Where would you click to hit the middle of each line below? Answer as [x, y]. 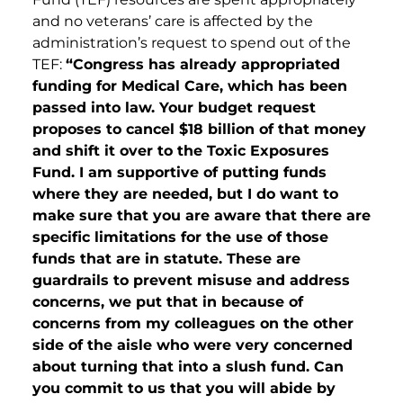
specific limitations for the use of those [180, 237]
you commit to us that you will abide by [184, 389]
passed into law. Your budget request [174, 108]
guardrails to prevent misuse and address [191, 281]
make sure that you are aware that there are [201, 216]
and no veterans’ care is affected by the [173, 22]
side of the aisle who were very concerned [193, 345]
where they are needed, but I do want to [185, 194]
